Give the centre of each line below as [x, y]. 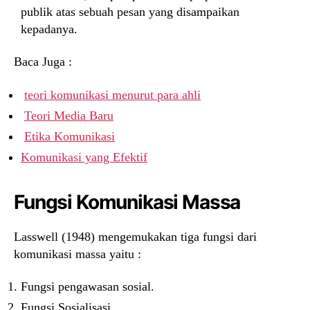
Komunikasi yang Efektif [84, 157]
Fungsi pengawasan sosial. [88, 287]
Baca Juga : [43, 62]
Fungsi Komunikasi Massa [127, 202]
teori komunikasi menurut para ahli [112, 94]
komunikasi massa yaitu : [77, 254]
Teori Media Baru [69, 115]
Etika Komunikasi [70, 136]
